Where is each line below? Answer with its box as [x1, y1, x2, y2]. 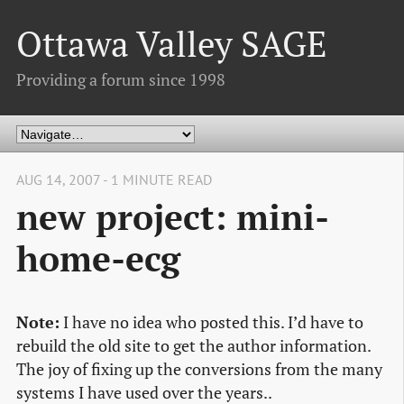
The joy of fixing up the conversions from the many [16, 359, 382, 381]
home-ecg [16, 235, 180, 281]
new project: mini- [16, 194, 329, 240]
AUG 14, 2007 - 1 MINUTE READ [16, 170, 212, 189]
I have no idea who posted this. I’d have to [60, 312, 363, 334]
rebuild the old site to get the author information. [16, 335, 371, 357]
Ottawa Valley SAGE [16, 21, 327, 68]
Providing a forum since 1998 [16, 69, 225, 90]
